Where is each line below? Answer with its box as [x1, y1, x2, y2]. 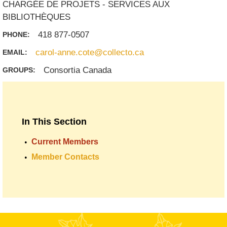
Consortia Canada [44, 65, 112, 75]
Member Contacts [31, 153, 100, 161]
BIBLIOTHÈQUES [3, 12, 71, 22]
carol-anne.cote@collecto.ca [35, 48, 144, 57]
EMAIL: [3, 48, 30, 56]
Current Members [31, 137, 99, 146]
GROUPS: [3, 66, 38, 74]
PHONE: [3, 30, 32, 39]
